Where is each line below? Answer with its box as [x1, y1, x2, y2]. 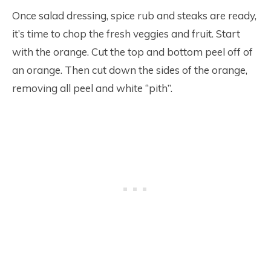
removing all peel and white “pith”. [12, 82, 172, 95]
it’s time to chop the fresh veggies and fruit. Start [12, 27, 240, 41]
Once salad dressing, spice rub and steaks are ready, [12, 9, 256, 22]
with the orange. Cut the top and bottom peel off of [12, 45, 253, 59]
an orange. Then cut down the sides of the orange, [12, 64, 247, 77]
